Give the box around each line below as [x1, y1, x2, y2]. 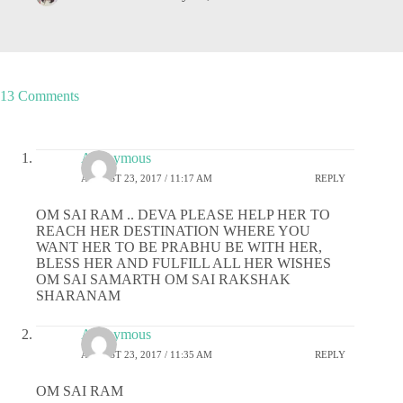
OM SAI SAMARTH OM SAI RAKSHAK [36, 272, 291, 288]
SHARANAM [36, 288, 121, 304]
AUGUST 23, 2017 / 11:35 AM [81, 348, 212, 360]
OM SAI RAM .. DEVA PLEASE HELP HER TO [36, 207, 330, 223]
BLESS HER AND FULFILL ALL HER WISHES [36, 255, 331, 272]
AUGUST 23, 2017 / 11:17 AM [81, 172, 212, 184]
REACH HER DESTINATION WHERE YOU [36, 223, 310, 239]
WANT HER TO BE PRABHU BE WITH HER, [36, 239, 322, 255]
